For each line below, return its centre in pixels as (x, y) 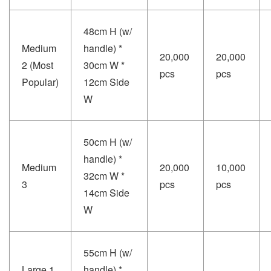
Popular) (40, 82)
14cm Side (106, 192)
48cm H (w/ (108, 31)
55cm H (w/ (108, 252)
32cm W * (104, 175)
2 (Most (38, 65)
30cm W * (104, 65)
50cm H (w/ (108, 142)
